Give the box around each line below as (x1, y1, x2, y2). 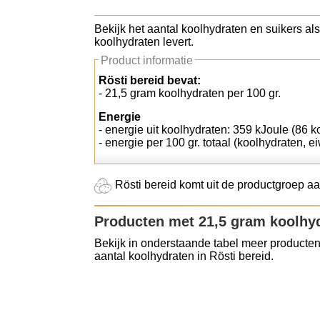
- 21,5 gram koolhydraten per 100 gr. (99, 87, 281, 99)
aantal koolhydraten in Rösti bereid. (94, 250, 274, 262)
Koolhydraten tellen (14, 18, 136, 34)
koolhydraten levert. (94, 36, 194, 48)
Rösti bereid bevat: (99, 74, 201, 86)
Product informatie (101, 54, 193, 66)
